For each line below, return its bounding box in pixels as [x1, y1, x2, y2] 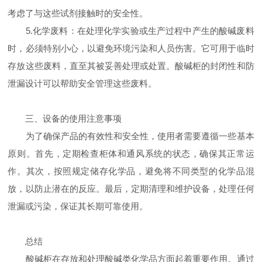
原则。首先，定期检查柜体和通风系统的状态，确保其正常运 [8, 149, 254, 159]
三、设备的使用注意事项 [8, 113, 122, 124]
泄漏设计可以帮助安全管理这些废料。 [8, 78, 157, 89]
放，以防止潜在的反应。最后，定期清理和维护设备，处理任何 [8, 184, 254, 194]
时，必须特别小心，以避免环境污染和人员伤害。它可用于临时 [8, 43, 254, 54]
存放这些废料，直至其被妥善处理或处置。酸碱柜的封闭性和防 [8, 61, 254, 71]
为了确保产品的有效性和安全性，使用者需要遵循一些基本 [8, 131, 254, 142]
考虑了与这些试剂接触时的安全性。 [8, 8, 149, 19]
